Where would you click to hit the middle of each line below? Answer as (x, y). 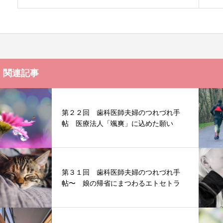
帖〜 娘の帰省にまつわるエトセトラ (121, 183)
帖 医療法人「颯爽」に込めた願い (117, 123)
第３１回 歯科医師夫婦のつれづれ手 (121, 172)
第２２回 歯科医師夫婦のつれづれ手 (121, 112)
